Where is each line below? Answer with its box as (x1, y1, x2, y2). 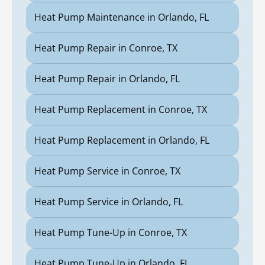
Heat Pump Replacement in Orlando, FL (34, 134, 209, 147)
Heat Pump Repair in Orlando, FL (34, 72, 180, 86)
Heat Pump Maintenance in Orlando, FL (34, 11, 209, 24)
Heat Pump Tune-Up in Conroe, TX (34, 226, 187, 240)
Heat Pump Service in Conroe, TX (34, 164, 180, 178)
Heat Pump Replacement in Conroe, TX (34, 103, 207, 117)
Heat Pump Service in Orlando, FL (34, 195, 183, 209)
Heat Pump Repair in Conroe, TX (34, 41, 177, 55)
